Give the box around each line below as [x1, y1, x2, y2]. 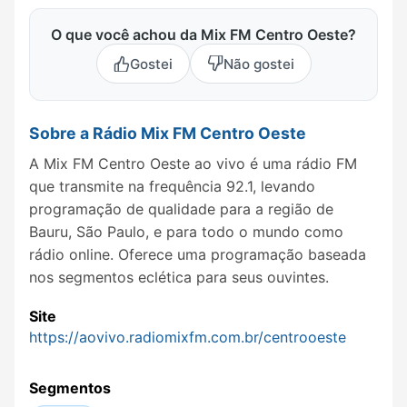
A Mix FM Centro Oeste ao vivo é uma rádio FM [29, 154, 357, 173]
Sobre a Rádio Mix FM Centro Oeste [29, 124, 306, 144]
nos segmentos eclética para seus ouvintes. [29, 267, 329, 286]
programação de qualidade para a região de [29, 199, 333, 218]
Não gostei [223, 55, 294, 73]
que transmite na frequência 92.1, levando [29, 176, 315, 195]
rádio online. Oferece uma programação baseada [29, 244, 366, 263]
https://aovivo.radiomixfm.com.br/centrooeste [29, 328, 346, 347]
